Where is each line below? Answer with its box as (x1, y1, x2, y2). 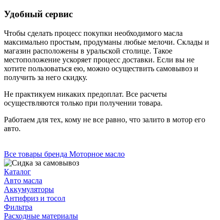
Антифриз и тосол (4, 193, 65, 202)
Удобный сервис (4, 8, 73, 19)
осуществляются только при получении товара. (4, 98, 163, 107)
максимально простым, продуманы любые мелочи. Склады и (4, 37, 209, 46)
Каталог (4, 167, 31, 176)
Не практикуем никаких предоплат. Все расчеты (4, 89, 167, 98)
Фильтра (4, 202, 32, 211)
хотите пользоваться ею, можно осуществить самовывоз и (4, 64, 198, 73)
